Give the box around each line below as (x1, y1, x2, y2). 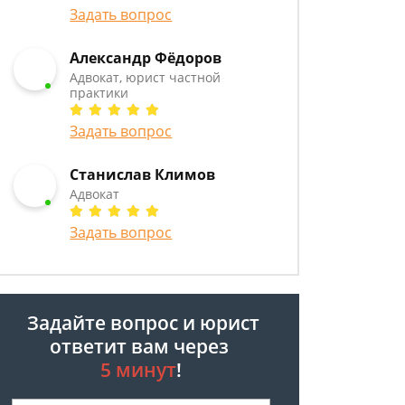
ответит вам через (49, 334, 233, 359)
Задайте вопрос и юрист (23, 310, 259, 335)
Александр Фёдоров (70, 48, 222, 68)
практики (70, 84, 129, 101)
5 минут (100, 357, 176, 382)
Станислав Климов (70, 165, 216, 184)
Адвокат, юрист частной (70, 69, 221, 86)
